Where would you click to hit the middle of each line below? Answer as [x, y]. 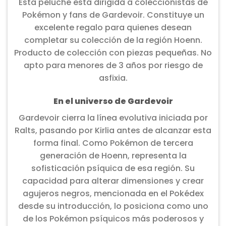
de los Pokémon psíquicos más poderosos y [113, 218]
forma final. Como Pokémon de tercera [113, 143]
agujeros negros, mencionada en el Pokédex [113, 193]
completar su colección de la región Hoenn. [113, 40]
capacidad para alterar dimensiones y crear [113, 181]
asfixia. [113, 78]
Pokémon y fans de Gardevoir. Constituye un [113, 15]
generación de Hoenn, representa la [113, 155]
